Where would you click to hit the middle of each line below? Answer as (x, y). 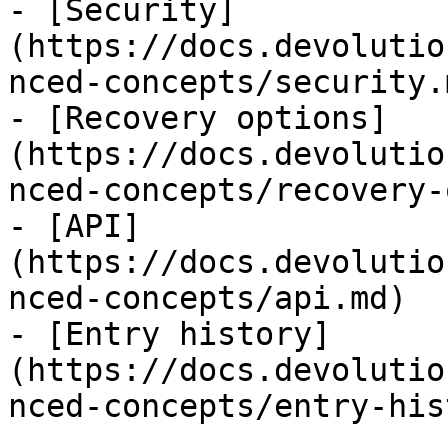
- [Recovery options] (198, 118)
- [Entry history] (169, 334)
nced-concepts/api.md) (207, 298)
